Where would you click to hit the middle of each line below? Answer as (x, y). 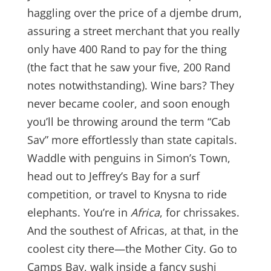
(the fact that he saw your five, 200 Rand (129, 67)
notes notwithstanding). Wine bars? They (130, 85)
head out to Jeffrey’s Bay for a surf (113, 176)
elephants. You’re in (79, 212)
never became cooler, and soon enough (128, 103)
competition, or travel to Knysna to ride (127, 194)
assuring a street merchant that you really (133, 31)
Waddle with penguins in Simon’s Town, (129, 158)
